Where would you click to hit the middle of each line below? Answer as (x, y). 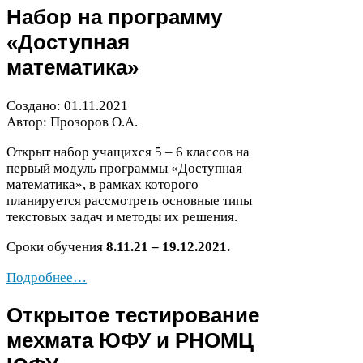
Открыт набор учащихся (81, 152)
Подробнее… (47, 277)
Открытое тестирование (133, 316)
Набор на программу (114, 17)
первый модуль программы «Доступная (124, 169)
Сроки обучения (56, 247)
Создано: (35, 105)
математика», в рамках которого (102, 185)
